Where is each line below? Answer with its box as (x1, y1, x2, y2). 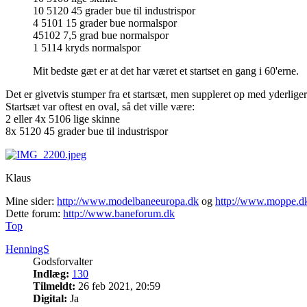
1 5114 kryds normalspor (33, 42, 140, 54)
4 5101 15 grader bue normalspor (33, 17, 177, 29)
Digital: (33, 293, 67, 305)
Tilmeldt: (33, 280, 75, 293)
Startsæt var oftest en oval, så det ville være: (5, 101, 195, 113)
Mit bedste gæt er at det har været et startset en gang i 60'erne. (33, 65, 299, 77)
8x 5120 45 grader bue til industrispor (5, 125, 168, 138)
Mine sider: (5, 195, 57, 208)
